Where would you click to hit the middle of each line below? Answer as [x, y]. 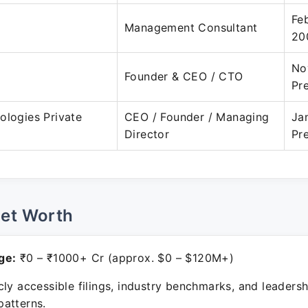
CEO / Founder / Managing [197, 117]
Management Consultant [191, 27]
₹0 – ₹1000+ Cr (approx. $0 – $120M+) [125, 258]
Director [147, 134]
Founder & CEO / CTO [184, 76]
